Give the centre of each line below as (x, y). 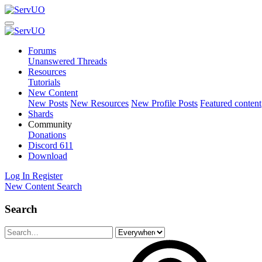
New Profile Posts (164, 103)
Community (50, 124)
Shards (41, 114)
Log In (17, 176)
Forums (42, 51)
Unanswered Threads (68, 61)
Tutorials (44, 82)
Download (48, 156)
